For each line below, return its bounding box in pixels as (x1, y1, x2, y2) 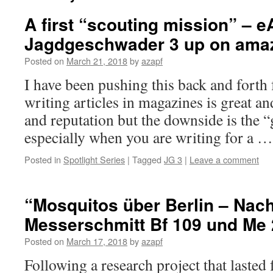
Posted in (24, 153, 61, 166)
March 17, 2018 (66, 235, 127, 247)
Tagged (132, 153, 161, 166)
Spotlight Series (63, 153, 125, 166)
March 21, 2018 (66, 54, 127, 67)
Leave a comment (190, 153, 259, 166)
